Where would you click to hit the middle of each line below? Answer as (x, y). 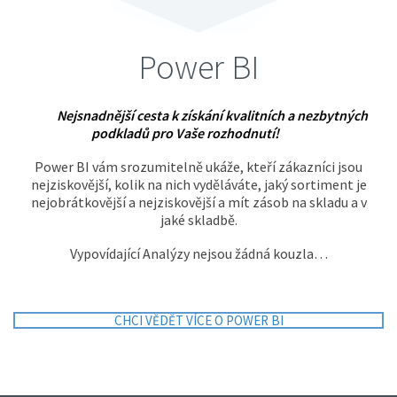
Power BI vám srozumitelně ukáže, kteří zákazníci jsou (198, 167)
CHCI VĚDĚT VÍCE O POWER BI (198, 321)
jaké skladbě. (198, 220)
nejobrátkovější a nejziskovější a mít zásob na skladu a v (198, 202)
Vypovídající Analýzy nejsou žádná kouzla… (198, 254)
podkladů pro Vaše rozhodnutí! (185, 133)
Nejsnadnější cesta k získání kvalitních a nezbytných (212, 116)
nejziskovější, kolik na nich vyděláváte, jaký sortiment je (198, 185)
